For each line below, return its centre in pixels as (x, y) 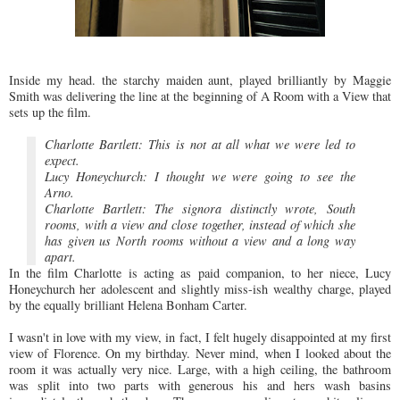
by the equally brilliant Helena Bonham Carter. (128, 305)
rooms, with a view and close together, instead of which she (200, 225)
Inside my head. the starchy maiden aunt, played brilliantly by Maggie (200, 80)
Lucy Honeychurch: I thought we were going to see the (200, 177)
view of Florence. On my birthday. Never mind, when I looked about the (200, 354)
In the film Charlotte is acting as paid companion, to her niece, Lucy (200, 273)
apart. (60, 257)
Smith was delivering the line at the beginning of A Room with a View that (200, 96)
